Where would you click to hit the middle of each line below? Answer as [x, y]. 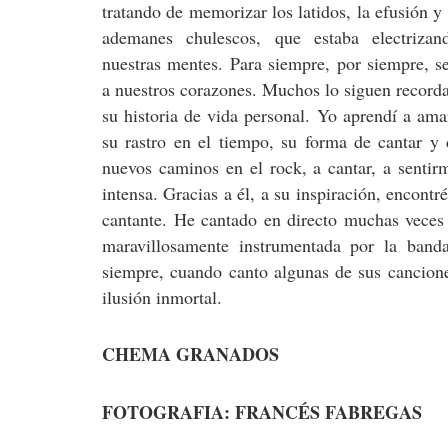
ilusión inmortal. [162, 296]
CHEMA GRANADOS [190, 354]
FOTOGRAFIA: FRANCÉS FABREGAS [262, 411]
